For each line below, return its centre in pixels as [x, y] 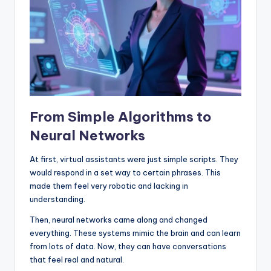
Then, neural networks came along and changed [119, 219]
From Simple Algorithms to [121, 116]
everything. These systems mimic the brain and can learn [135, 233]
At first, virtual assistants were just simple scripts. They [134, 159]
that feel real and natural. [77, 259]
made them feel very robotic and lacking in [109, 185]
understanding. [57, 199]
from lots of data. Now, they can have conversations [128, 246]
